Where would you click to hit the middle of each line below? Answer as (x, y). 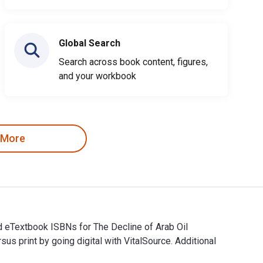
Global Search (90, 43)
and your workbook (97, 76)
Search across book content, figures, (133, 62)
